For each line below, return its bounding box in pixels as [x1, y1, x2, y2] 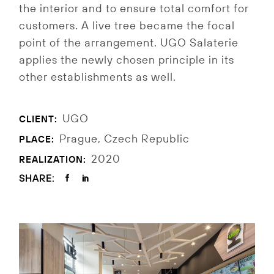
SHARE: [19, 172, 55, 184]
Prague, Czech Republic [59, 131, 190, 146]
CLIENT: [19, 113, 58, 125]
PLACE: [19, 133, 55, 145]
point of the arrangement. [19, 35, 158, 50]
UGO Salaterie [160, 35, 239, 50]
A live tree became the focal [81, 18, 235, 32]
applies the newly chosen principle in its [19, 53, 235, 67]
